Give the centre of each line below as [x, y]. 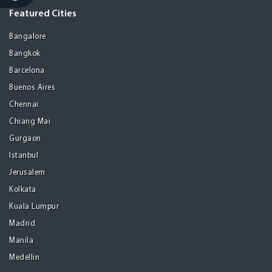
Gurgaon [25, 139]
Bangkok [25, 54]
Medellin [24, 258]
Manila [21, 241]
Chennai [24, 105]
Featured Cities [43, 14]
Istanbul [24, 156]
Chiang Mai [30, 122]
